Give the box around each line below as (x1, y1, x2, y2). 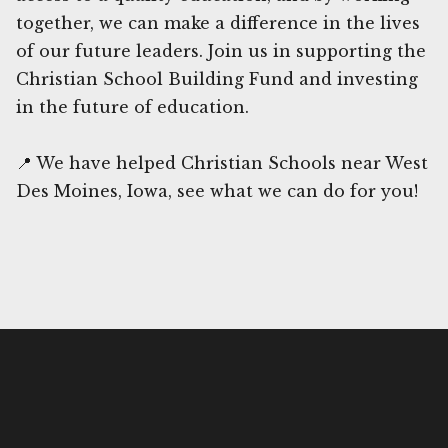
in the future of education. (16, 96, 249, 117)
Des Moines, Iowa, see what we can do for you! (16, 180, 418, 201)
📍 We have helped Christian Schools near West (16, 152, 428, 173)
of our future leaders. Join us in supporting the (16, 40, 426, 61)
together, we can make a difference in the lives (16, 12, 420, 33)
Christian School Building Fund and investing (16, 68, 418, 89)
